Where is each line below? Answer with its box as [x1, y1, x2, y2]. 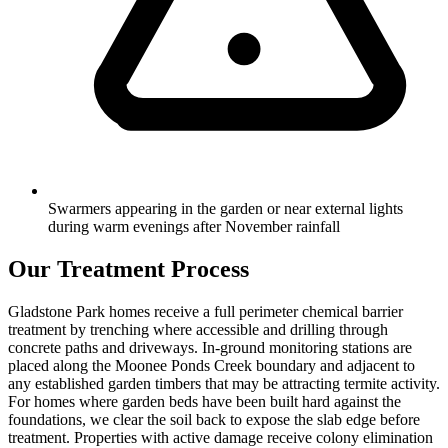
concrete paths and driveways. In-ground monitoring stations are [8, 338, 412, 356]
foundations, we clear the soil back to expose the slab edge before [8, 410, 420, 428]
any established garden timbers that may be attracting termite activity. [8, 374, 440, 392]
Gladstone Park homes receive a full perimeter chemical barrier [8, 302, 403, 320]
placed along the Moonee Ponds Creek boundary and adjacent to [8, 356, 415, 374]
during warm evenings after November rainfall [48, 217, 340, 235]
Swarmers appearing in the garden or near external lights [48, 199, 403, 217]
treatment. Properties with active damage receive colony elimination [8, 428, 433, 446]
